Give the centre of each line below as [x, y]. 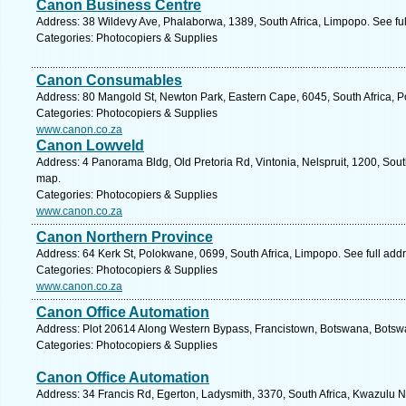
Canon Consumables [109, 80]
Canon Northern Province [125, 237]
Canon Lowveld [90, 145]
